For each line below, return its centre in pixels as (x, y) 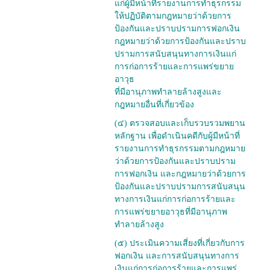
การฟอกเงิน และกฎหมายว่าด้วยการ (180, 174)
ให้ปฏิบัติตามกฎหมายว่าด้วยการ (173, 16)
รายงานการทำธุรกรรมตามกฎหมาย (180, 149)
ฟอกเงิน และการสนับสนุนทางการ (177, 256)
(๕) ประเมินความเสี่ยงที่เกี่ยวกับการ (180, 243)
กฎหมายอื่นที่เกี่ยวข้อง (154, 105)
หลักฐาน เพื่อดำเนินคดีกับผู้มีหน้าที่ (177, 136)
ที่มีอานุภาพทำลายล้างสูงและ (168, 92)
